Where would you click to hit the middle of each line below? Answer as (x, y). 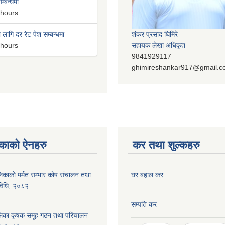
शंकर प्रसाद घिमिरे (155, 34)
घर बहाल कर (147, 175)
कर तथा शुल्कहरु (166, 145)
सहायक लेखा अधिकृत (158, 45)
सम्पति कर (144, 204)
